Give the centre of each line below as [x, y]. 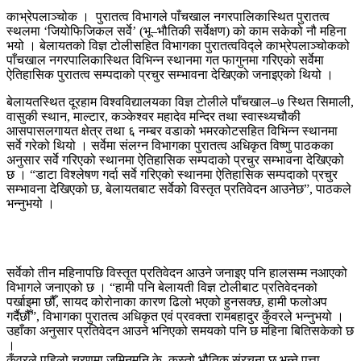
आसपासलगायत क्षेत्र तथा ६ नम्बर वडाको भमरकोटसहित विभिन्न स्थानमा [172, 131]
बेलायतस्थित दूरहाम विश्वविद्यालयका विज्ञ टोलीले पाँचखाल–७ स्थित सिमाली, [180, 102]
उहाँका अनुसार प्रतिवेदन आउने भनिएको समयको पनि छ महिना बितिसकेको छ [180, 330]
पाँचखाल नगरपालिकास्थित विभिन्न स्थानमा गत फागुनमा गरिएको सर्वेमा [165, 60]
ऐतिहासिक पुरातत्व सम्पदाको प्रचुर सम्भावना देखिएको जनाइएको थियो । [170, 74]
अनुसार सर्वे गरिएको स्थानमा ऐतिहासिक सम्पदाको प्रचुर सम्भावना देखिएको [175, 160]
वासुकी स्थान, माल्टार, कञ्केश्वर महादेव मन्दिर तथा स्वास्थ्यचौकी [154, 116]
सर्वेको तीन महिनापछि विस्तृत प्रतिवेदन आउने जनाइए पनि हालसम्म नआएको [177, 272]
